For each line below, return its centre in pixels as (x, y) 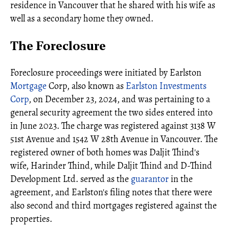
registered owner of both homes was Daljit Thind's (105, 152)
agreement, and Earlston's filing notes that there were (111, 192)
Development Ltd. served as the (71, 179)
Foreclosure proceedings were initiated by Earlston (106, 72)
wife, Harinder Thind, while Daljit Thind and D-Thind (111, 165)
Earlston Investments (166, 86)
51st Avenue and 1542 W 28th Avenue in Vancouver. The (114, 139)
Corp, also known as (86, 86)
